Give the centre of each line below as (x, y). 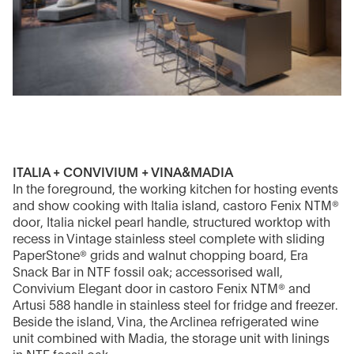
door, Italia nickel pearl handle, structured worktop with (171, 223)
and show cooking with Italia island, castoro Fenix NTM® (176, 207)
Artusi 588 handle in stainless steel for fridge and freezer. (175, 306)
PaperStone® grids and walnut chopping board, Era (160, 256)
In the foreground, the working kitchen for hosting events (175, 190)
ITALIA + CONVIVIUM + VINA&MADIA (123, 173)
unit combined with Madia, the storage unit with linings (171, 339)
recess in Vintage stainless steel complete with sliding (169, 240)
